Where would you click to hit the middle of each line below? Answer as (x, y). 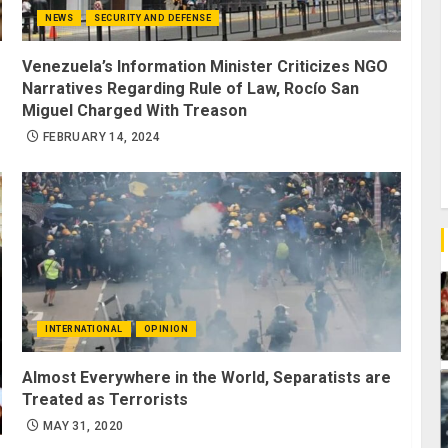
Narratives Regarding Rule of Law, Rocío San (191, 89)
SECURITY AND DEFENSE (153, 18)
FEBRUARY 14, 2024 (102, 137)
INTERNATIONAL (84, 328)
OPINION (166, 328)
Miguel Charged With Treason (135, 111)
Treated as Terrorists (105, 399)
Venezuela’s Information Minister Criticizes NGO (205, 67)
